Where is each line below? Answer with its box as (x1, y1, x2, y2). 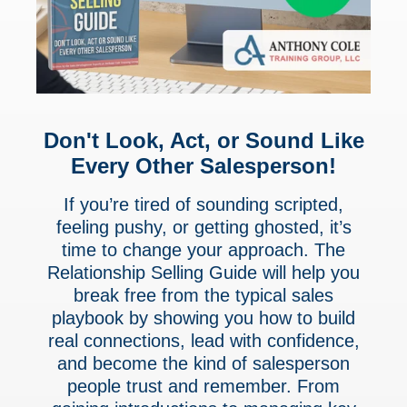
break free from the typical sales (74, 285, 333, 306)
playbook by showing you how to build (52, 308, 355, 329)
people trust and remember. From (67, 376, 340, 397)
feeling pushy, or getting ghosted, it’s (55, 217, 352, 238)
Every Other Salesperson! (71, 154, 336, 178)
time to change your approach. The (62, 240, 345, 261)
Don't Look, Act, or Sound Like (43, 128, 364, 153)
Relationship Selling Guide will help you (47, 263, 360, 283)
